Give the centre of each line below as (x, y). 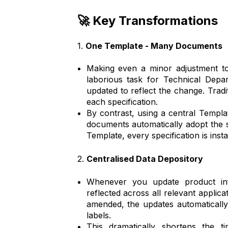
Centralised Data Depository (145, 159)
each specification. (122, 102)
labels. (98, 215)
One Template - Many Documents (155, 46)
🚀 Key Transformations (148, 20)
